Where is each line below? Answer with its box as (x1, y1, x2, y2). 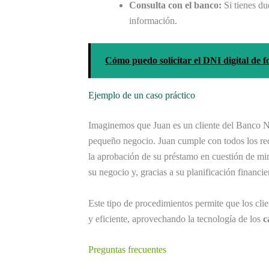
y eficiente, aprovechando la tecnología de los (88, 213, 263, 224)
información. (129, 16, 177, 26)
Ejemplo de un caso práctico (88, 90, 195, 101)
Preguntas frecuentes (88, 244, 166, 255)
